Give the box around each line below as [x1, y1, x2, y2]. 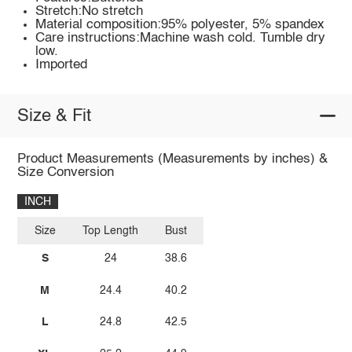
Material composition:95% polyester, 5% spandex [35, 18, 325, 32]
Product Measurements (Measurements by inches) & [16, 152, 328, 167]
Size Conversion [16, 166, 114, 180]
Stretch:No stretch [35, 5, 144, 19]
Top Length [82, 225, 139, 236]
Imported [35, 58, 88, 72]
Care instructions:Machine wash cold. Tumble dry [35, 31, 326, 46]
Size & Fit [16, 107, 91, 125]
